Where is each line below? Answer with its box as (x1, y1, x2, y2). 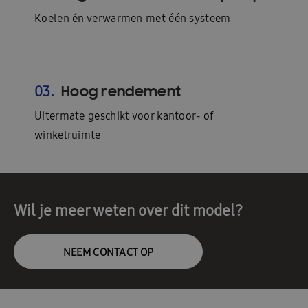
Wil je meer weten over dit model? (14, 201, 243, 221)
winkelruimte (34, 128, 101, 142)
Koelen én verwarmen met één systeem (34, 11, 231, 25)
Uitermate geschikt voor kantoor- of (34, 109, 214, 123)
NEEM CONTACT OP (63, 245, 154, 258)
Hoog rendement (60, 81, 181, 100)
